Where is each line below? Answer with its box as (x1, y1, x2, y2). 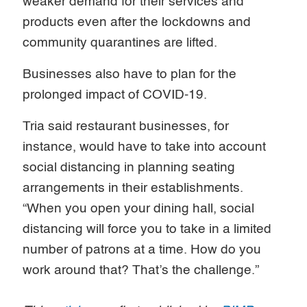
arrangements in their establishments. (23, 181, 244, 195)
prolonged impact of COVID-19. (23, 88, 211, 101)
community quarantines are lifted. (23, 36, 221, 49)
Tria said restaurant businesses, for (23, 119, 230, 133)
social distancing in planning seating (23, 160, 236, 174)
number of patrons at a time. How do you (23, 243, 262, 256)
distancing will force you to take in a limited (23, 222, 272, 236)
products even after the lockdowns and (23, 15, 251, 29)
